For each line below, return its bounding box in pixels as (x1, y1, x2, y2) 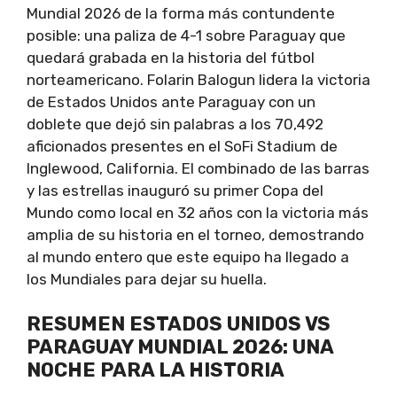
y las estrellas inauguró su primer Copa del (27, 181, 323, 199)
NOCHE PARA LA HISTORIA (27, 358, 284, 382)
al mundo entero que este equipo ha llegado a (27, 247, 349, 266)
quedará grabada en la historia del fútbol (27, 48, 315, 66)
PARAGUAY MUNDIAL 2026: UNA (27, 335, 333, 359)
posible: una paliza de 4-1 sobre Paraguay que (27, 26, 346, 44)
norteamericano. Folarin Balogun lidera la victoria (27, 70, 370, 89)
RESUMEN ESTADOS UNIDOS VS (27, 312, 331, 336)
